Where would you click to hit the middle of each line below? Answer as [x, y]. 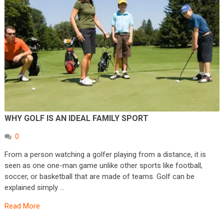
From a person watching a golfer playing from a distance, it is [105, 154]
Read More [22, 206]
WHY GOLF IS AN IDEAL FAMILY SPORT [77, 118]
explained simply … [34, 187]
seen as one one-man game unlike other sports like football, [103, 165]
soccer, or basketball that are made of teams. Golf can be [99, 176]
